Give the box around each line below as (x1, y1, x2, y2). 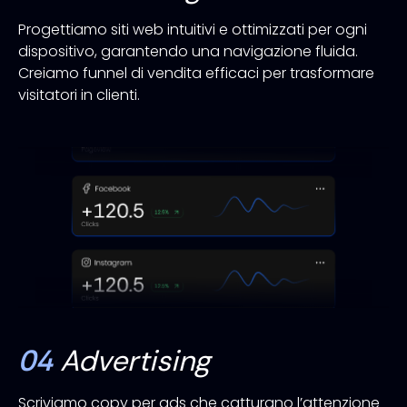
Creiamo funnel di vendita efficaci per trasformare (18, 62, 374, 84)
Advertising (60, 342, 210, 381)
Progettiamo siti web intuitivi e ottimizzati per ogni (18, 18, 367, 40)
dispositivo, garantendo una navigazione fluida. (18, 40, 358, 62)
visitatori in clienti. (18, 84, 140, 105)
